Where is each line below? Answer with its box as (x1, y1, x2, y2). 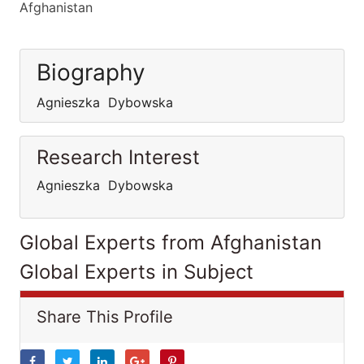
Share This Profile (37, 307, 173, 327)
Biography (37, 58, 145, 86)
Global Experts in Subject (19, 260, 253, 284)
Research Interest (37, 145, 200, 169)
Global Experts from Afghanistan (19, 231, 322, 254)
